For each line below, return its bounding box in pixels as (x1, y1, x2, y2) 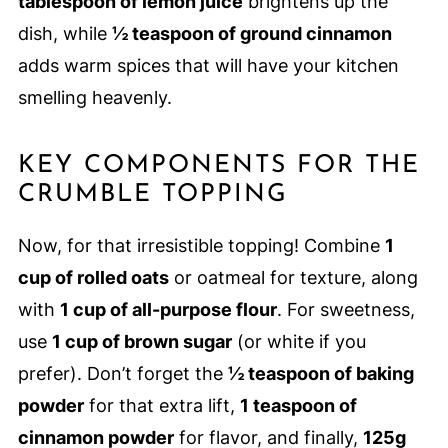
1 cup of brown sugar (51, 331, 232, 353)
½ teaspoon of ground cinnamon (111, 23, 392, 45)
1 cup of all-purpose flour (59, 299, 277, 321)
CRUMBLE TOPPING (17, 182, 288, 208)
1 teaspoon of (239, 395, 357, 417)
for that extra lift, (83, 395, 240, 417)
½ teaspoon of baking (227, 363, 414, 385)
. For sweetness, (276, 299, 415, 321)
